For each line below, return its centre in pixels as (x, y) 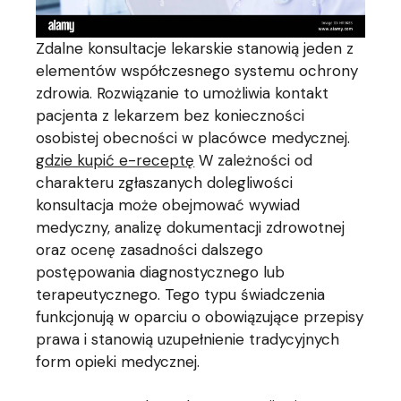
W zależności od (254, 161)
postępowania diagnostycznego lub (161, 273)
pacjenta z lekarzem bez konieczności (171, 116)
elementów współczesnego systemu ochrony (197, 71)
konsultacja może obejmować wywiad (168, 205)
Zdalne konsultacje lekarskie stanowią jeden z (195, 49)
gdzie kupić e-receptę (115, 161)
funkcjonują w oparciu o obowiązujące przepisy (200, 317)
